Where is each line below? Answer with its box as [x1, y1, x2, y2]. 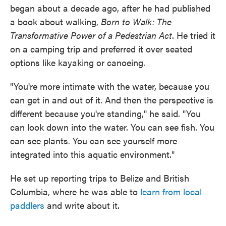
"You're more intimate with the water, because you [10, 80, 209, 92]
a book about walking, [10, 15, 101, 28]
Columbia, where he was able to [10, 185, 140, 198]
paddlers [10, 199, 44, 211]
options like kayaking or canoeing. [10, 56, 145, 69]
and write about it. [44, 199, 120, 211]
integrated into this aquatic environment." [10, 148, 175, 160]
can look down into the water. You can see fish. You [10, 121, 214, 133]
